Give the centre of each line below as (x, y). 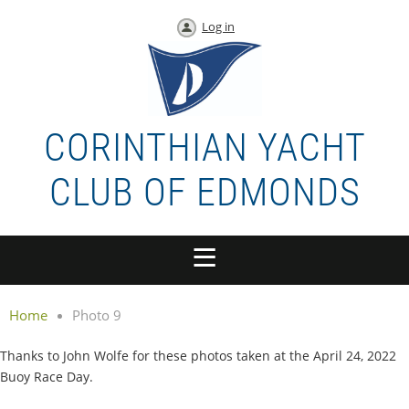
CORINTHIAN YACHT (204, 147)
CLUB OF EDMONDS (204, 192)
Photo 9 (97, 315)
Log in (218, 26)
